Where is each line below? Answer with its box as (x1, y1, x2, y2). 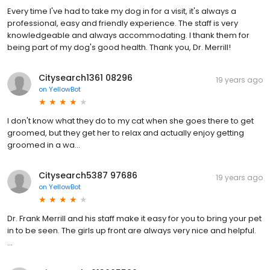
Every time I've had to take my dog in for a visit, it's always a (7, 5, 236, 17)
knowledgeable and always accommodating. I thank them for (7, 30, 250, 42)
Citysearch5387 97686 (39, 169, 137, 182)
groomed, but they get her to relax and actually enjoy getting (7, 127, 244, 139)
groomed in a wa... (7, 139, 80, 151)
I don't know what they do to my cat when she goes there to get (7, 115, 254, 127)
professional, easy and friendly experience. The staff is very (7, 17, 238, 30)
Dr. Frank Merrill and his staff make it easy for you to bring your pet (7, 213, 262, 225)
